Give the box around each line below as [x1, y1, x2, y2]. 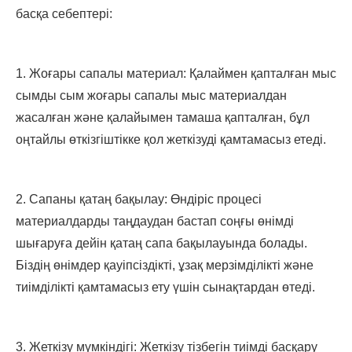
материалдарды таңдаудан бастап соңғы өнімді [16, 214, 294, 229]
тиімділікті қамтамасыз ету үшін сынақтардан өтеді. [16, 280, 315, 295]
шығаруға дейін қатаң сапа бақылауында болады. [16, 236, 307, 251]
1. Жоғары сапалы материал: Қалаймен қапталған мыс [16, 67, 336, 81]
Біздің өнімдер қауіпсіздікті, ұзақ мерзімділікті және [16, 258, 313, 273]
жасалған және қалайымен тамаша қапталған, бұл [16, 111, 310, 125]
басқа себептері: [16, 7, 112, 21]
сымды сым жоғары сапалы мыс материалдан [16, 89, 287, 103]
